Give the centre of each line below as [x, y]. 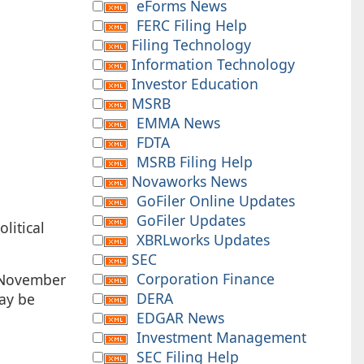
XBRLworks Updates [203, 239]
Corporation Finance [205, 278]
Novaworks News [189, 181]
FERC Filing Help [191, 25]
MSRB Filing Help [194, 161]
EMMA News [178, 122]
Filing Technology [191, 44]
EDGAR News [180, 317]
